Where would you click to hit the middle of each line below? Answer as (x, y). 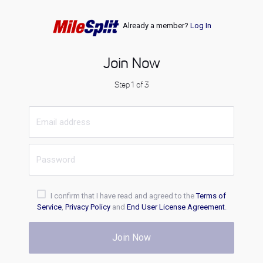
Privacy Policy (87, 207)
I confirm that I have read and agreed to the (122, 196)
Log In (200, 26)
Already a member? (156, 26)
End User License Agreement (176, 207)
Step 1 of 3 (131, 84)
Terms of (211, 196)
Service (49, 207)
